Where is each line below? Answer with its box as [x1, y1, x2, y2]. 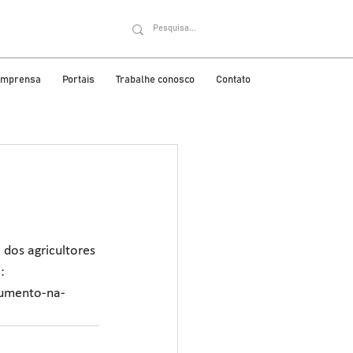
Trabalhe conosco [116, 75, 195, 85]
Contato [216, 75, 251, 85]
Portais [62, 75, 95, 85]
